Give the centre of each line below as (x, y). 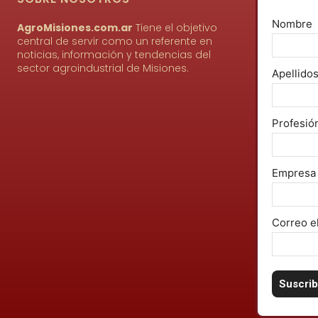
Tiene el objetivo (175, 27)
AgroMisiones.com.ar (75, 27)
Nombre (292, 23)
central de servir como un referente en (115, 41)
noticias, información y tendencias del (114, 54)
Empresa (294, 172)
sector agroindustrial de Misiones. (103, 68)
